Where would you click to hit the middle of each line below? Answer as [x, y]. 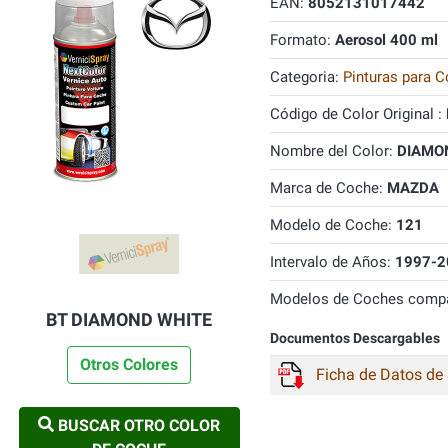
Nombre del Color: [333, 151]
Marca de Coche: [328, 188]
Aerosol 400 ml [386, 40]
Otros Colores [129, 364]
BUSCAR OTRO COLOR [137, 425]
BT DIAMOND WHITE [129, 319]
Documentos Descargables [354, 338]
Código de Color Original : [357, 114]
